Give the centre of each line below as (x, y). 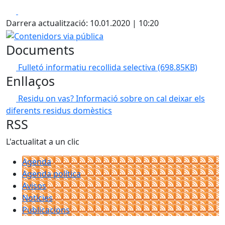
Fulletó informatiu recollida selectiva (88, 67)
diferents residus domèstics (59, 110)
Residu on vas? (47, 98)
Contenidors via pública (50, 35)
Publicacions (46, 210)
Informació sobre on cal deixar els (140, 98)
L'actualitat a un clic (43, 141)
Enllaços (30, 81)
